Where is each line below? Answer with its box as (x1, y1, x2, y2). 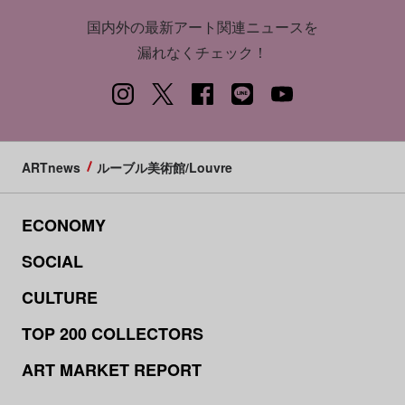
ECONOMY (21, 212, 106, 237)
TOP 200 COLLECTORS (21, 321, 203, 345)
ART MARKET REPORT (21, 357, 202, 381)
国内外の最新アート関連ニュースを (87, 15, 318, 37)
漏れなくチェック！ (137, 41, 268, 62)
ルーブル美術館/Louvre (96, 157, 232, 176)
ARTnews (21, 157, 80, 176)
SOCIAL (21, 249, 83, 273)
